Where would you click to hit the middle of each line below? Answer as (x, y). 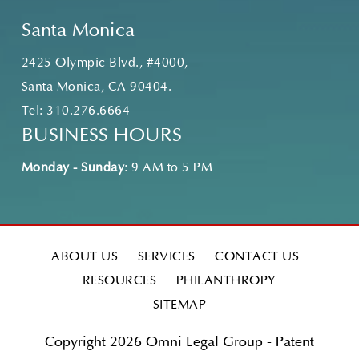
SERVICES (166, 257)
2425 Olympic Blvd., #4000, (105, 63)
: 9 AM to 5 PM (169, 168)
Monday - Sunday (73, 168)
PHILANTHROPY (226, 281)
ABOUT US (85, 257)
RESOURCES (119, 281)
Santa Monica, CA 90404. (97, 87)
